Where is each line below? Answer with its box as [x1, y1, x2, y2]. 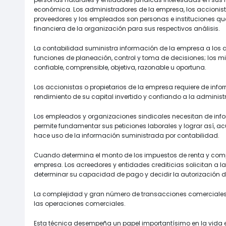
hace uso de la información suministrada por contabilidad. [34, 131, 219, 140]
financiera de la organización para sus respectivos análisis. [34, 24, 220, 33]
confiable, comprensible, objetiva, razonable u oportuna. [34, 63, 206, 72]
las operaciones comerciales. [34, 199, 126, 208]
